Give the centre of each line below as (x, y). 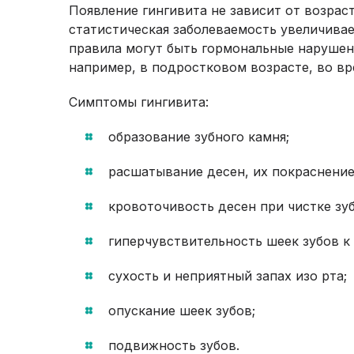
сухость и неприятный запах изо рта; (228, 276)
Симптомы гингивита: (139, 102)
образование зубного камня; (199, 137)
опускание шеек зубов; (182, 311)
